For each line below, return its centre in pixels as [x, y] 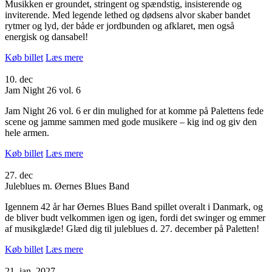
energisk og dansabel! [46, 36]
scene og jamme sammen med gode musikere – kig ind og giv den [131, 121]
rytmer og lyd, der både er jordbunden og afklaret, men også [120, 25]
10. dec [19, 79]
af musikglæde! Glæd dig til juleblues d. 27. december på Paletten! [132, 228]
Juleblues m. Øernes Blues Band [67, 186]
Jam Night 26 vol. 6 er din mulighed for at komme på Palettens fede [134, 110]
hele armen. [27, 132]
